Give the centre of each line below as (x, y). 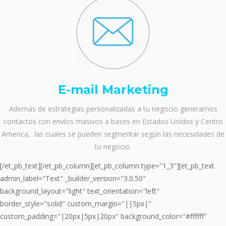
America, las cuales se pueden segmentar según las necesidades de (113, 134)
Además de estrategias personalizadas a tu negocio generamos (113, 109)
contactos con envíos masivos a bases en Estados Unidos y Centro (113, 122)
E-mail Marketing (113, 89)
